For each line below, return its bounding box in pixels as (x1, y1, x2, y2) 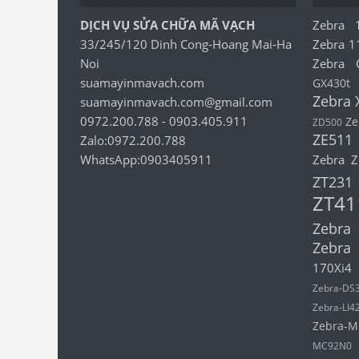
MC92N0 (313, 339, 353, 353)
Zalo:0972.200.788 (80, 132, 186, 148)
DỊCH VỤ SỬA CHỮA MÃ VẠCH (80, 17, 255, 33)
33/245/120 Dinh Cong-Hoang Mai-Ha (80, 36, 292, 52)
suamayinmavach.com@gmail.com (80, 94, 272, 110)
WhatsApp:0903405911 (80, 151, 212, 167)
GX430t (313, 76, 351, 91)
